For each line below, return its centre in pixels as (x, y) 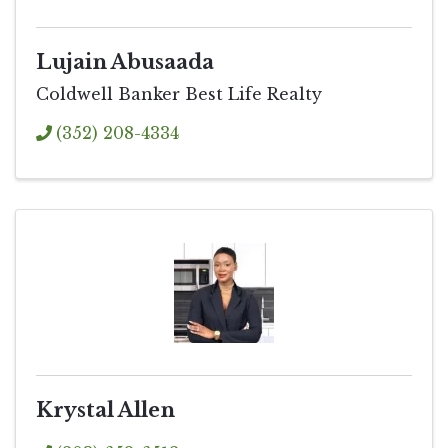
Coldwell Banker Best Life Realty (179, 93)
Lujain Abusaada (125, 61)
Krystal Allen (105, 409)
